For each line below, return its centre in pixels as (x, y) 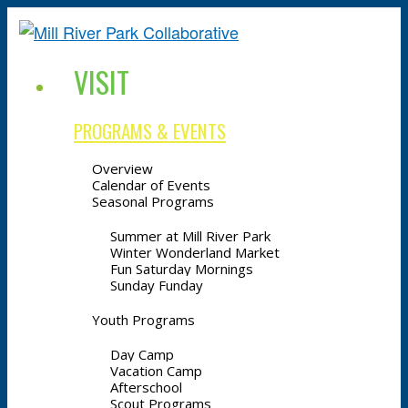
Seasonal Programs (153, 201)
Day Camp (142, 354)
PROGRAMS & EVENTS (150, 131)
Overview (122, 168)
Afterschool (146, 387)
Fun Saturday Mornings (182, 269)
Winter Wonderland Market (195, 252)
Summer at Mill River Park (190, 236)
